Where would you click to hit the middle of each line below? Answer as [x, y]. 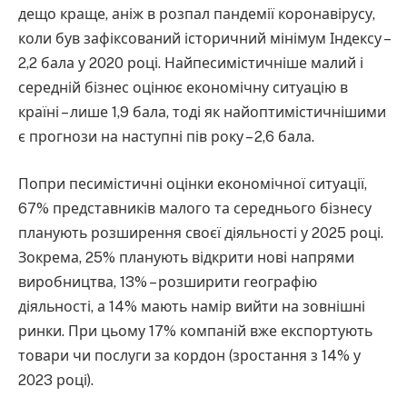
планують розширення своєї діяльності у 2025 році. [201, 233]
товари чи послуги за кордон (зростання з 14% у [189, 355]
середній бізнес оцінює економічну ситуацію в [183, 88]
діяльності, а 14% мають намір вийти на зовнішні [192, 306]
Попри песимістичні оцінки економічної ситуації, [193, 184]
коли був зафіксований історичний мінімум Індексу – [203, 39]
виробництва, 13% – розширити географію [168, 282]
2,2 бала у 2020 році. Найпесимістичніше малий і [191, 64]
